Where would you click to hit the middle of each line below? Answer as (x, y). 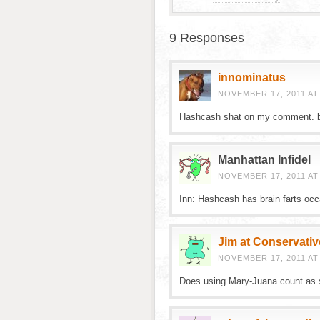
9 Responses (207, 38)
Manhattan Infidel (264, 160)
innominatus (252, 77)
